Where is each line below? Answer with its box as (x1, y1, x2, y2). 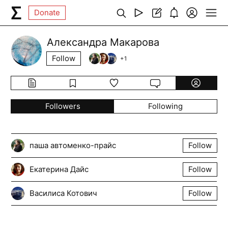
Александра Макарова (47, 36, 160, 48)
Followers (45, 101, 80, 111)
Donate (34, 8, 61, 17)
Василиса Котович (30, 188, 98, 198)
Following (148, 101, 183, 111)
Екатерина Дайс (30, 164, 89, 174)
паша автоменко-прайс (30, 140, 117, 150)
